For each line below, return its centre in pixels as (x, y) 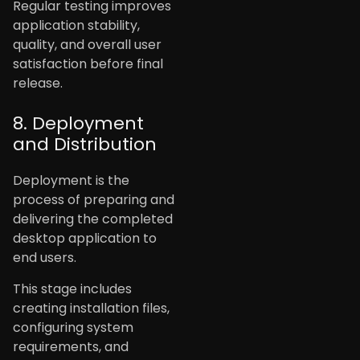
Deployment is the (71, 181)
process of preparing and (94, 200)
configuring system (73, 327)
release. (38, 84)
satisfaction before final (88, 64)
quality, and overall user (87, 45)
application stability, (76, 26)
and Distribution (85, 145)
